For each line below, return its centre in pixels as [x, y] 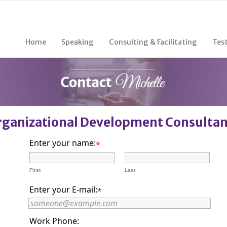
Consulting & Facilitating [153, 42]
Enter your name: [63, 143]
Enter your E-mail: [63, 189]
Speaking [78, 42]
